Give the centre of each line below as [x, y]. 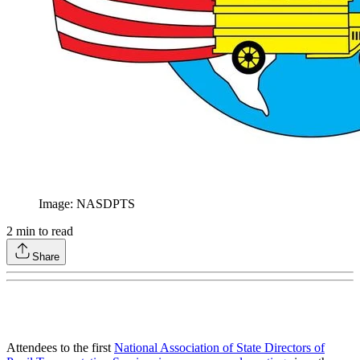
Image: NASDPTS [87, 204]
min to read [43, 231]
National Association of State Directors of [219, 348]
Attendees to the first [60, 348]
